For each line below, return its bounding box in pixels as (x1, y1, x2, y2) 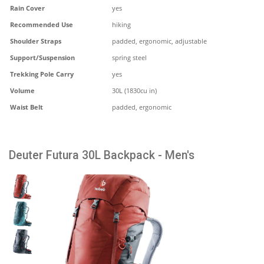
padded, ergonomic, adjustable (111, 37, 207, 45)
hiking (111, 20, 131, 29)
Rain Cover (10, 4, 45, 12)
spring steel (111, 53, 147, 62)
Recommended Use (10, 20, 73, 29)
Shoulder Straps (10, 37, 61, 45)
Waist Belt (10, 103, 43, 111)
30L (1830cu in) (111, 86, 157, 95)
